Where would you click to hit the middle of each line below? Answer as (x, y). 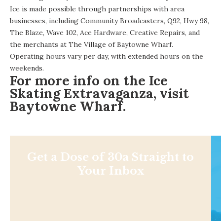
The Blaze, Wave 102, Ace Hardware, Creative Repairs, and (105, 32)
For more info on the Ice (89, 80)
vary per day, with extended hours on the (134, 56)
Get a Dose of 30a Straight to (110, 157)
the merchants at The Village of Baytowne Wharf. (92, 44)
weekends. (27, 68)
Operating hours (38, 56)
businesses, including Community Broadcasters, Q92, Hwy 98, (110, 20)
